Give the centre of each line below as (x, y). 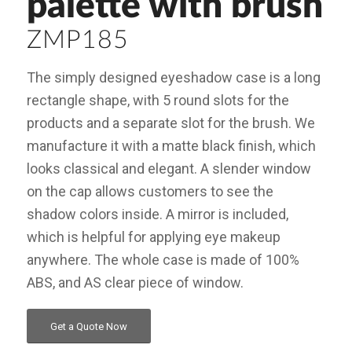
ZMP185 (77, 40)
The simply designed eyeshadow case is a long (173, 78)
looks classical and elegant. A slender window (169, 169)
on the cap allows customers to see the (150, 192)
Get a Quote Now (88, 326)
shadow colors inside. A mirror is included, (157, 214)
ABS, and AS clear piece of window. (135, 283)
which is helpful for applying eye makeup (153, 237)
